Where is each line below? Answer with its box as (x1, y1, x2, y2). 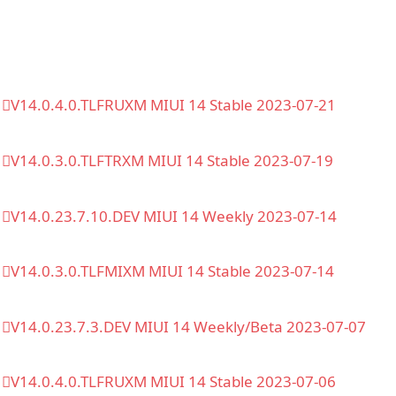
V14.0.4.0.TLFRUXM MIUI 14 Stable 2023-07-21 (11, 95, 336, 116)
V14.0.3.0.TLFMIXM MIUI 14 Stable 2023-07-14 (11, 261, 334, 282)
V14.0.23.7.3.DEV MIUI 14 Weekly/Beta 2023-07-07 (11, 316, 366, 337)
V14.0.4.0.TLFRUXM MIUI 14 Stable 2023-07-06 (11, 371, 336, 392)
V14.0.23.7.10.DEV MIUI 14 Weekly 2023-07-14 (11, 205, 337, 226)
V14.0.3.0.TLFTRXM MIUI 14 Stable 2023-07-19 (11, 149, 333, 171)
